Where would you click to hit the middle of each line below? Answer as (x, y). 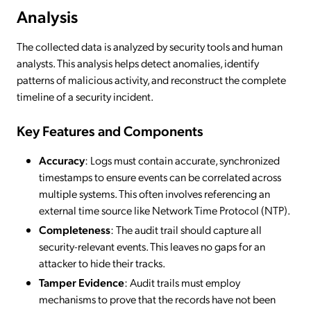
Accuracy (62, 160)
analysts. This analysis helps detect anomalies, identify (138, 62)
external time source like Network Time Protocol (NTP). (165, 210)
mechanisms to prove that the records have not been (157, 299)
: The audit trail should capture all (186, 230)
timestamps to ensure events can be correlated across (160, 177)
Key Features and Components (110, 131)
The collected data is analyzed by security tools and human (150, 46)
